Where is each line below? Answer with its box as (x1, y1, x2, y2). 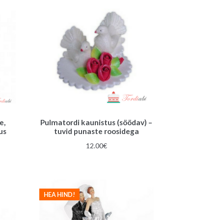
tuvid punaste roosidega (54, 127, 139, 136)
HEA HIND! (43, 191, 75, 198)
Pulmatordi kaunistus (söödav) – (40, 118, 153, 127)
